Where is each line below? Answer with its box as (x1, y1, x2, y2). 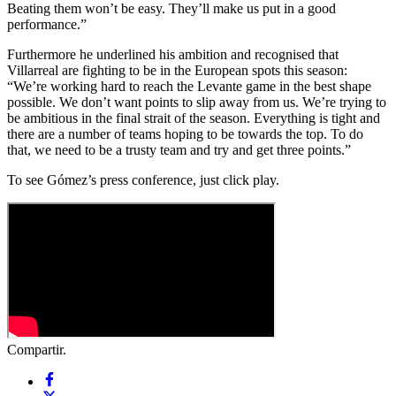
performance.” (7, 16, 87, 32)
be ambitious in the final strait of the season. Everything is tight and (7, 110, 380, 126)
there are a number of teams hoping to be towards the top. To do (7, 126, 363, 141)
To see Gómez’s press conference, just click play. (7, 171, 279, 187)
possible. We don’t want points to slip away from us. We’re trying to (7, 94, 386, 110)
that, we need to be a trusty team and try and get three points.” (7, 141, 351, 157)
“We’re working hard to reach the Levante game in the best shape (7, 78, 371, 94)
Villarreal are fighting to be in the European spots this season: (7, 62, 347, 78)
